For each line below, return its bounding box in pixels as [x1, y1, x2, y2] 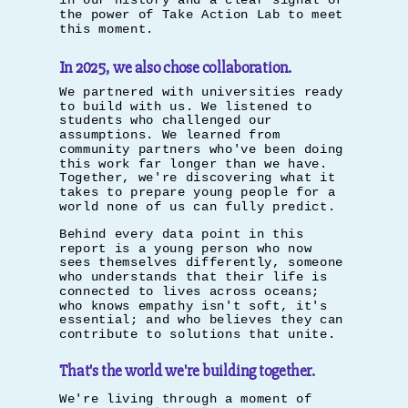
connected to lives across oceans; [59, 283, 321, 299]
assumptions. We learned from [59, 127, 280, 142]
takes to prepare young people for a [59, 184, 336, 199]
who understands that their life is [59, 270, 328, 284]
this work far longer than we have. [59, 156, 328, 170]
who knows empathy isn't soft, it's [59, 298, 328, 313]
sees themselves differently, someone [59, 255, 344, 270]
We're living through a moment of [59, 392, 312, 406]
